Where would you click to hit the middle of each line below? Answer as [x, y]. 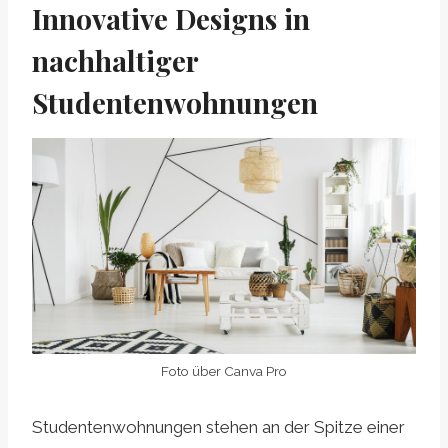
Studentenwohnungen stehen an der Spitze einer [218, 427]
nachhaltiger [115, 61]
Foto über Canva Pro [224, 371]
